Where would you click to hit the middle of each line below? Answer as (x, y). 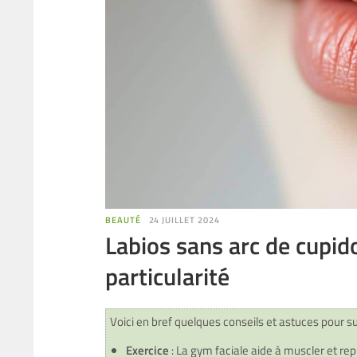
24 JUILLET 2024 (184, 220)
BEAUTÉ (123, 220)
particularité (167, 277)
